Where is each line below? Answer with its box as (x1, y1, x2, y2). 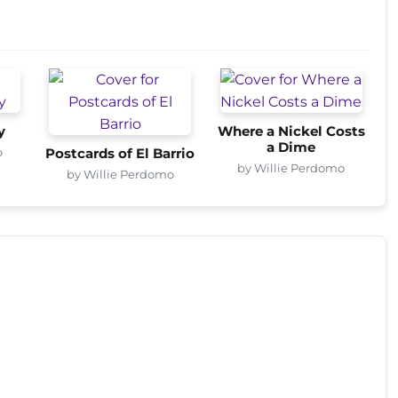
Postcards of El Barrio (45, 145, 195, 162)
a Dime (267, 139, 316, 155)
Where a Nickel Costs (217, 123, 365, 139)
